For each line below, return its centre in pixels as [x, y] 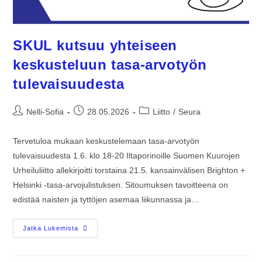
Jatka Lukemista [51, 228]
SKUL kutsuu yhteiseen [95, 45]
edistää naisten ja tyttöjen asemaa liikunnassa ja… [106, 199]
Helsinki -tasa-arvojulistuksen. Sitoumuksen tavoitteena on [121, 185]
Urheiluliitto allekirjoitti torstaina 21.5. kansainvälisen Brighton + [129, 170]
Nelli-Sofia [45, 111]
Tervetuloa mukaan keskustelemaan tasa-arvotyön [106, 141]
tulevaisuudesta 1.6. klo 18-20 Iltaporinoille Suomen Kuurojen [127, 155]
